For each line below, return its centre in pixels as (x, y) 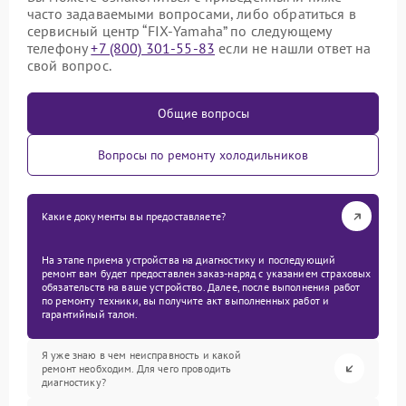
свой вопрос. (69, 65)
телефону (59, 48)
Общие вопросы (203, 113)
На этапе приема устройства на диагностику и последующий (189, 260)
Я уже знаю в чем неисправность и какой (141, 355)
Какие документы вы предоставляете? (134, 216)
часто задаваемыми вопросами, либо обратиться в (192, 14)
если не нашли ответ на (293, 48)
